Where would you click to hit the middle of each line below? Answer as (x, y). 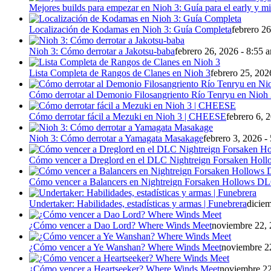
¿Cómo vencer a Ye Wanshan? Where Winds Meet (125, 247)
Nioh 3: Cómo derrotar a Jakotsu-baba (102, 51)
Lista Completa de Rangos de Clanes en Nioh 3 (120, 73)
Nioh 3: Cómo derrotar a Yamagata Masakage (116, 138)
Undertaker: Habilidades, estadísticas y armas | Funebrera (138, 203)
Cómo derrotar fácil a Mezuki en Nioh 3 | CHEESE (128, 116)
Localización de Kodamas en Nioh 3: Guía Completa (130, 29)
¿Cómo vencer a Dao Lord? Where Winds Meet (120, 225)
